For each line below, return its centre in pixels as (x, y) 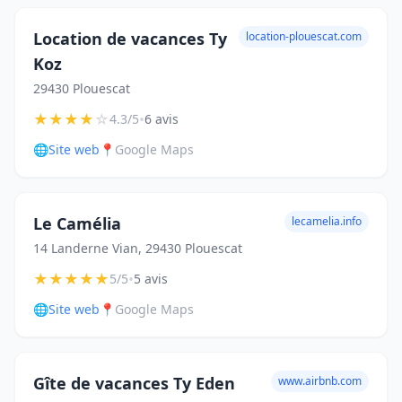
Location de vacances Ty (130, 39)
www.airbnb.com (320, 381)
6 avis (162, 119)
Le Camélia (77, 223)
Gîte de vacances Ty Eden (134, 383)
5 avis (151, 279)
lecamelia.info (327, 221)
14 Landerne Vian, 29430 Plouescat (138, 248)
